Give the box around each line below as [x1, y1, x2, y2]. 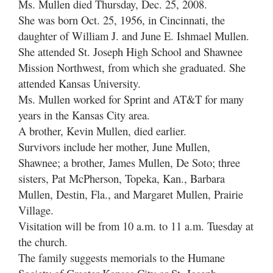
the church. [18, 234, 68, 249]
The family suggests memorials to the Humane [18, 250, 225, 265]
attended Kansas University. [18, 76, 141, 91]
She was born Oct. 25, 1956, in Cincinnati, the [18, 12, 225, 27]
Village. [18, 202, 54, 218]
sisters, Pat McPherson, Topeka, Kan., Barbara [18, 171, 225, 186]
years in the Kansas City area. [18, 107, 150, 122]
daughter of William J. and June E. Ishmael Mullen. [18, 28, 249, 43]
